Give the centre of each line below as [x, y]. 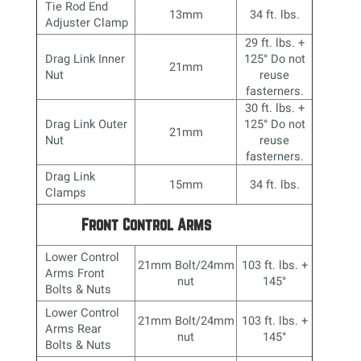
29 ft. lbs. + [274, 42]
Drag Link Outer [87, 124]
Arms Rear [74, 328]
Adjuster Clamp [87, 22]
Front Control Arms [147, 224]
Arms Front [75, 273]
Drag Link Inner [85, 58]
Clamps [66, 192]
